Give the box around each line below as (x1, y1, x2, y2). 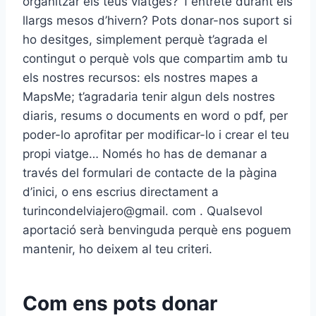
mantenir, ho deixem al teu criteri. (23, 241, 212, 256)
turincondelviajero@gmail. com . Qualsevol (23, 203, 262, 218)
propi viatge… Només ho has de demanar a (23, 146, 267, 161)
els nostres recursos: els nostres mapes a (23, 70, 258, 85)
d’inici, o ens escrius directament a (23, 184, 219, 199)
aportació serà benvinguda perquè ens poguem (23, 222, 291, 237)
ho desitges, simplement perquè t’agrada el (23, 32, 267, 47)
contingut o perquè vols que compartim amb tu (23, 51, 288, 66)
